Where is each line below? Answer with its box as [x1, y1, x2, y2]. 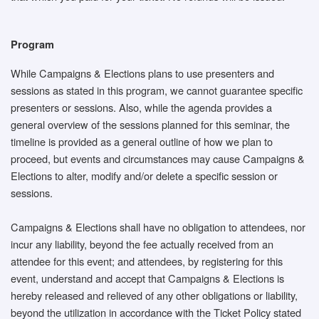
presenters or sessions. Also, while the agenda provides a [11, 99, 272, 115]
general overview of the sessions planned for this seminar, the [11, 116, 290, 132]
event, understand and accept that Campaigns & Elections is [11, 270, 284, 286]
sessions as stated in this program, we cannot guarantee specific [11, 82, 303, 98]
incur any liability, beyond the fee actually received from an [11, 236, 273, 251]
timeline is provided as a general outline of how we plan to [11, 133, 273, 149]
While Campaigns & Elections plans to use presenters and [11, 65, 274, 80]
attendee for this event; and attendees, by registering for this [11, 253, 283, 268]
